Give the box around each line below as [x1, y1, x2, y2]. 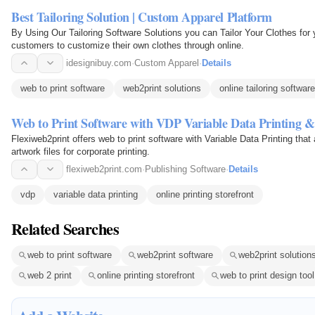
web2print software [137, 250, 213, 261]
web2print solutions [123, 82, 201, 94]
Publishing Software [145, 163, 226, 174]
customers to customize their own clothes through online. [11, 39, 244, 51]
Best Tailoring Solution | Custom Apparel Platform [11, 7, 272, 26]
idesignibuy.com [66, 57, 131, 68]
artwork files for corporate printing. [11, 146, 150, 157]
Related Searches [11, 217, 120, 240]
